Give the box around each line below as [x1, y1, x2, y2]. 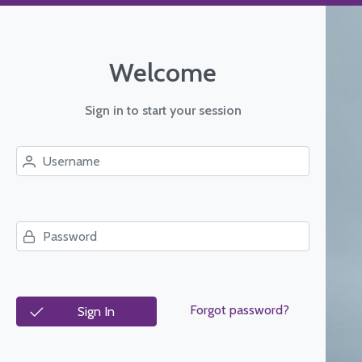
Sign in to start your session [84, 103, 242, 118]
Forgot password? [189, 302, 289, 318]
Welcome [109, 57, 217, 88]
